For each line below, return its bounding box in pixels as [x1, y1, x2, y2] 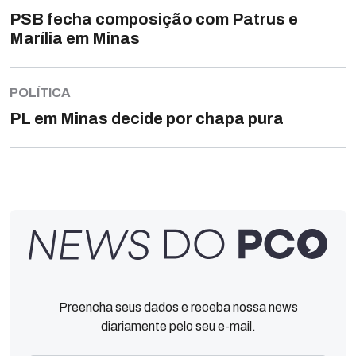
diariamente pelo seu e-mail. [100, 319, 256, 333]
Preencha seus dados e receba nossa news [58, 300, 298, 314]
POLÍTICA [10, 85, 71, 99]
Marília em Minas [10, 29, 140, 48]
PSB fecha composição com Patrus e [10, 10, 298, 29]
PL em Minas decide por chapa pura [10, 109, 284, 127]
